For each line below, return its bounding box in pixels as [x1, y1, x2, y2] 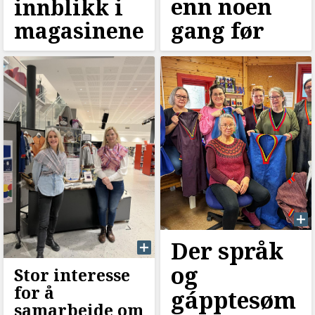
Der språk [170, 235, 283, 266]
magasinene [14, 16, 144, 46]
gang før [170, 15, 264, 46]
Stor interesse [14, 263, 130, 286]
